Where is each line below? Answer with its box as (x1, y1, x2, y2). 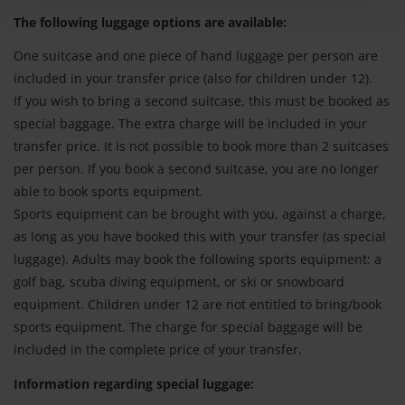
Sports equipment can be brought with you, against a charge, (14, 205, 386, 223)
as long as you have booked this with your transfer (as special (14, 228, 386, 246)
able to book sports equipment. (14, 183, 203, 201)
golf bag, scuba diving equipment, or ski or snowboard (14, 273, 344, 291)
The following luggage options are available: (14, 13, 287, 31)
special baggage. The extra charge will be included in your (14, 115, 367, 133)
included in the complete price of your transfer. (14, 341, 302, 359)
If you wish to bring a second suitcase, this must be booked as (14, 92, 390, 110)
